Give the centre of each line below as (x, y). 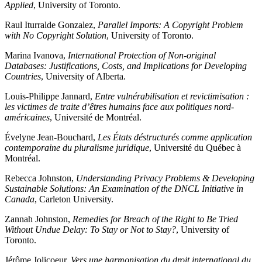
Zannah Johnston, (39, 219)
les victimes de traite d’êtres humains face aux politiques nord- (119, 107)
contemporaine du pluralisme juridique (77, 148)
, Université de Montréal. (96, 118)
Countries (23, 77)
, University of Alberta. (83, 77)
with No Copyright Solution (56, 36)
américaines (27, 118)
